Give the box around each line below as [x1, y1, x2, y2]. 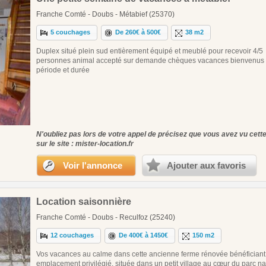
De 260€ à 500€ [115, 28, 161, 36]
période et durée [36, 65, 90, 74]
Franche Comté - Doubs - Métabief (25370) [36, 9, 175, 18]
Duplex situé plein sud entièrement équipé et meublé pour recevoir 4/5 [36, 46, 263, 55]
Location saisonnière [36, 196, 131, 207]
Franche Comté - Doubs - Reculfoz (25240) [36, 213, 175, 221]
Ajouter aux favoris [167, 160, 246, 170]
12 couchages [50, 232, 94, 239]
